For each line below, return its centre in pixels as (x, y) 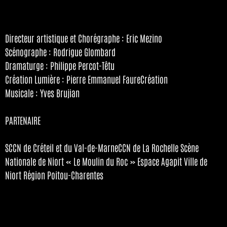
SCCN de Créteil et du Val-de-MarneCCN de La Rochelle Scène (102, 148)
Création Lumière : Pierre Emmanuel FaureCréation (86, 79)
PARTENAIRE (23, 120)
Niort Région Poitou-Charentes (54, 175)
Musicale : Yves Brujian (42, 93)
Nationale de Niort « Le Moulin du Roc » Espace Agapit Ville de (106, 161)
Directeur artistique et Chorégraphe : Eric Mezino (84, 38)
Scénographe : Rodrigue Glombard (60, 52)
